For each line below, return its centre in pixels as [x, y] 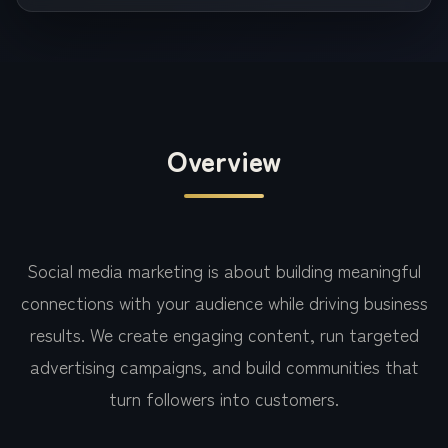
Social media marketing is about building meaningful [224, 270]
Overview [224, 160]
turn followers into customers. [224, 398]
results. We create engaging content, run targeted [224, 334]
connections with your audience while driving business [224, 302]
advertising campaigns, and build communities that [224, 366]
